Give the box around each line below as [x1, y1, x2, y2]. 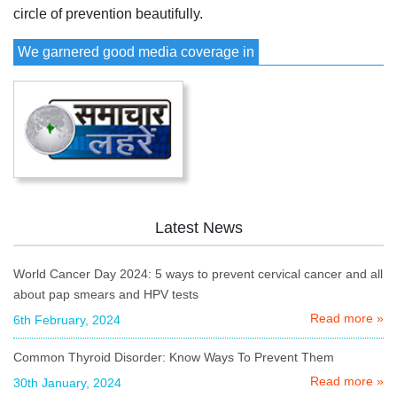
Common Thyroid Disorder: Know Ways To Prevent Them [13, 349, 334, 364]
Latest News [154, 218, 243, 237]
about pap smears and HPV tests [13, 286, 198, 301]
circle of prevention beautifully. [13, 5, 203, 21]
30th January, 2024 [13, 375, 121, 390]
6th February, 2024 [13, 312, 121, 327]
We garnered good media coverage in [18, 43, 254, 59]
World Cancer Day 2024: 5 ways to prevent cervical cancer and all [13, 266, 383, 281]
